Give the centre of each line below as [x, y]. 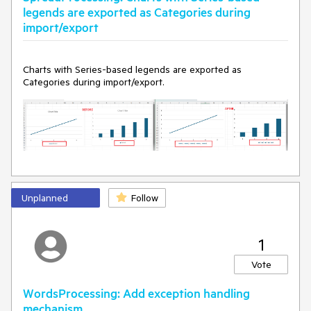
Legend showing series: [75, 18]
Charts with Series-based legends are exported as [132, 69]
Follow [145, 197]
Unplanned [45, 197]
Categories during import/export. [94, 82]
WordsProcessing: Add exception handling [136, 293]
